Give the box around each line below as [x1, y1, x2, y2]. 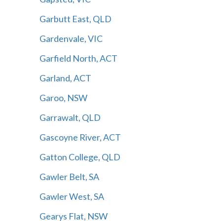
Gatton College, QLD [39, 151, 120, 162]
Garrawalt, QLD [39, 111, 101, 123]
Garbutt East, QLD [39, 13, 111, 24]
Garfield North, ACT [39, 52, 117, 64]
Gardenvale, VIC [39, 33, 103, 44]
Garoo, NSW [39, 92, 87, 103]
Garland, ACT [39, 72, 91, 83]
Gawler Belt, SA [39, 171, 99, 182]
